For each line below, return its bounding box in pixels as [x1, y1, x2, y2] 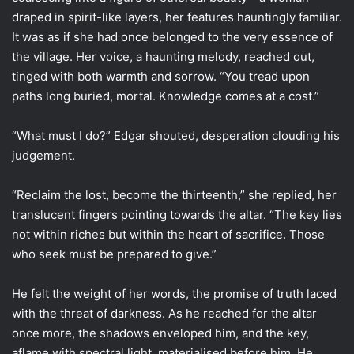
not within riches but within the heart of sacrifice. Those [12, 226, 325, 242]
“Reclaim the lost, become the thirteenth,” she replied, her [12, 186, 337, 202]
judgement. [12, 147, 75, 163]
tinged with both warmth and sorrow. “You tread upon [12, 68, 310, 84]
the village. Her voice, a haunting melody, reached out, [12, 48, 314, 64]
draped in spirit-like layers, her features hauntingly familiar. [12, 9, 342, 24]
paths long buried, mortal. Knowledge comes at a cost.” [12, 88, 319, 104]
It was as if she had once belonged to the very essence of [12, 28, 333, 44]
